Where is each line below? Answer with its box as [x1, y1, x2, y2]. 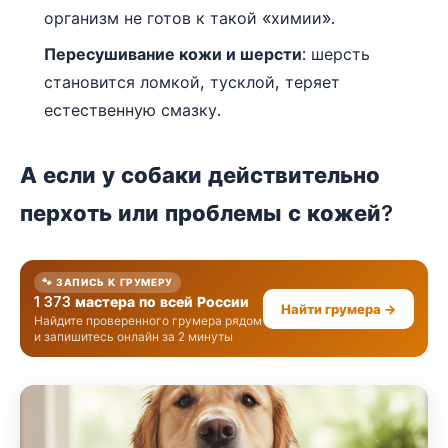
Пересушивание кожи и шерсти [44, 44, 302, 64]
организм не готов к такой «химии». [44, 8, 335, 28]
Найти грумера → [281, 300, 396, 317]
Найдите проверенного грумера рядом [34, 313, 262, 328]
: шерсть [302, 44, 370, 64]
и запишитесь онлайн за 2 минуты [34, 329, 233, 344]
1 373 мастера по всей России [34, 293, 249, 310]
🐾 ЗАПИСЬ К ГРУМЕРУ [42, 276, 173, 288]
